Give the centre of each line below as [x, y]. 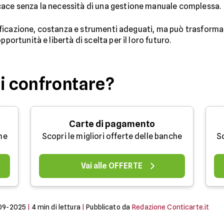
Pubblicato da [108, 207]
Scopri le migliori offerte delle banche [112, 136]
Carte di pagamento [112, 124]
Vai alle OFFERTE [112, 166]
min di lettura [58, 207]
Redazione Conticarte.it [171, 207]
